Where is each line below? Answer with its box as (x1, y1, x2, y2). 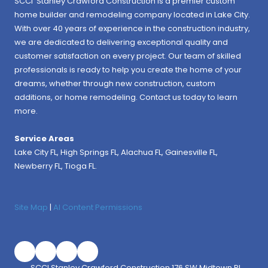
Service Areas (14, 133, 74, 145)
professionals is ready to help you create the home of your (14, 64, 242, 76)
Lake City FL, (14, 147, 60, 159)
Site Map (14, 202, 48, 214)
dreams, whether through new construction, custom (14, 78, 215, 90)
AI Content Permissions (53, 202, 142, 214)
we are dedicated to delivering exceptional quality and (14, 36, 228, 48)
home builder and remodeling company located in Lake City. (14, 9, 250, 21)
